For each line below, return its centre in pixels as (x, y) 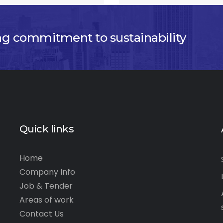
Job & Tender (46, 186)
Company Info (47, 172)
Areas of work (46, 200)
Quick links (47, 129)
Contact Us (41, 214)
